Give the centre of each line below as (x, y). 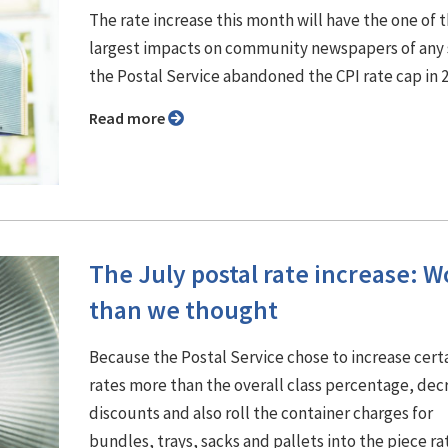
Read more (133, 117)
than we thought (183, 309)
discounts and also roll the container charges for (261, 412)
